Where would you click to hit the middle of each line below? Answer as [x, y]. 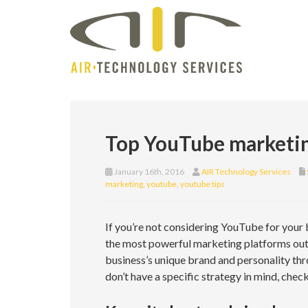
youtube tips [202, 184]
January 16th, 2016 [148, 172]
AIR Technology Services [246, 172]
